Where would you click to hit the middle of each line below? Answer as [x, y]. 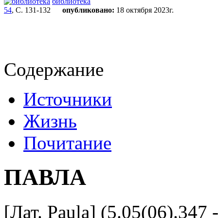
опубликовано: [88, 10]
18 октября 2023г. [144, 10]
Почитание [67, 143]
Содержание [54, 69]
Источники [68, 99]
